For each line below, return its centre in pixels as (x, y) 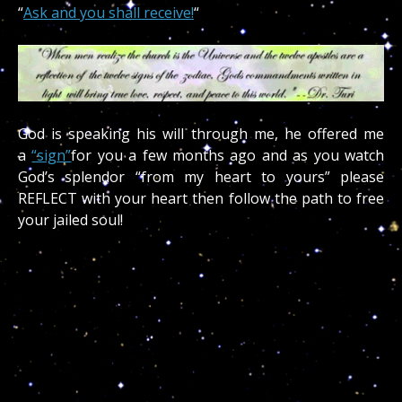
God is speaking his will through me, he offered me (201, 133)
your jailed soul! (70, 219)
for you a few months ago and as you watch (228, 155)
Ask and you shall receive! (109, 12)
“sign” (52, 155)
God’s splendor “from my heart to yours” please (201, 176)
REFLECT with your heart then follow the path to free (201, 198)
